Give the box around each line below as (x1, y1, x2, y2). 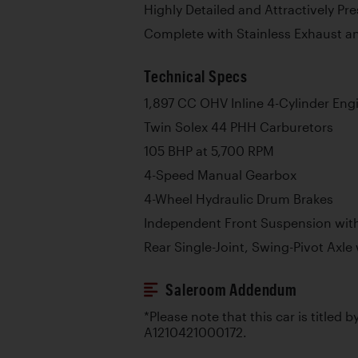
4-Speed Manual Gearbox (144, 168, 296, 182)
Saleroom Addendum (165, 280, 297, 299)
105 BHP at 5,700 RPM (144, 144, 274, 158)
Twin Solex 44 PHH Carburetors (144, 120, 333, 134)
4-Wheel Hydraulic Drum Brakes (144, 192, 333, 206)
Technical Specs (144, 67, 248, 86)
